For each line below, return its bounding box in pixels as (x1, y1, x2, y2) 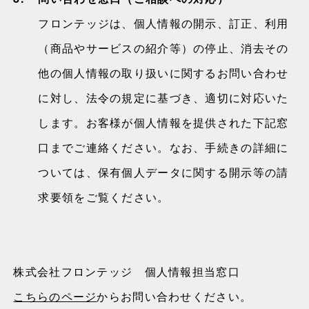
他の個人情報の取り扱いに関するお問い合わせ (38, 65, 289, 81)
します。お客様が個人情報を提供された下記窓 (38, 114, 289, 130)
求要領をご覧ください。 (38, 189, 170, 205)
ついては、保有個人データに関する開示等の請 (38, 164, 289, 180)
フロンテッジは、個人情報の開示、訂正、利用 (38, 15, 289, 31)
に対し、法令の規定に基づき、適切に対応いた (38, 90, 289, 106)
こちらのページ (13, 288, 97, 304)
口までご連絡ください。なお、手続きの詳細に (38, 139, 289, 155)
